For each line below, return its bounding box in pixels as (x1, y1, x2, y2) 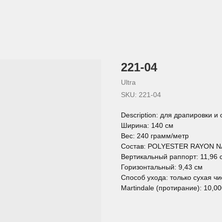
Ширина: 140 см (121, 121, 173, 129)
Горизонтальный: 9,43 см (121, 163, 203, 171)
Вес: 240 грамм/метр (121, 132, 189, 140)
